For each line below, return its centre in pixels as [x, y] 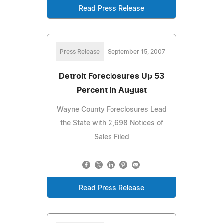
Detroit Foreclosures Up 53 [111, 76]
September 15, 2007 [136, 52]
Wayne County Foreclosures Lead [111, 109]
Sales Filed [111, 137]
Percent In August [111, 90]
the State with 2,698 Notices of [111, 123]
